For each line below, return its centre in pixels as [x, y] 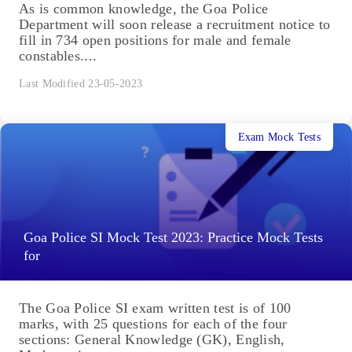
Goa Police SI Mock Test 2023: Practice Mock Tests [173, 238]
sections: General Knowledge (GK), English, [152, 340]
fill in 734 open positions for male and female [155, 40]
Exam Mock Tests [279, 137]
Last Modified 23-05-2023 [81, 84]
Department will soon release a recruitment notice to [175, 25]
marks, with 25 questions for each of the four [153, 324]
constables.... [58, 56]
